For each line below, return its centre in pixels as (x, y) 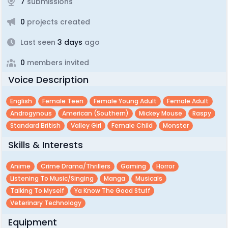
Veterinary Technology (46, 203)
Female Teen (63, 101)
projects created (58, 22)
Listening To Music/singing (52, 178)
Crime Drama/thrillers (76, 166)
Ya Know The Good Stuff (112, 191)
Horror (165, 166)
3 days (69, 42)
